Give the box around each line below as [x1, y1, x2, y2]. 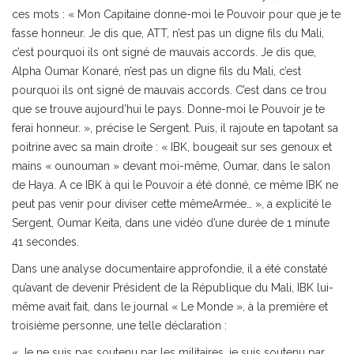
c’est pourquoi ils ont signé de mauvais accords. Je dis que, [12, 46, 316, 59]
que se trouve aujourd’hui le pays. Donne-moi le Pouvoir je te [12, 103, 325, 116]
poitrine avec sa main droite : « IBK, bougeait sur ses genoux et [12, 141, 332, 154]
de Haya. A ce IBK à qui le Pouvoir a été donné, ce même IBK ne [12, 179, 338, 192]
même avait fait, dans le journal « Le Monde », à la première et [12, 300, 328, 314]
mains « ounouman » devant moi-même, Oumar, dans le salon [12, 160, 330, 173]
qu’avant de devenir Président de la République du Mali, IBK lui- [12, 281, 333, 295]
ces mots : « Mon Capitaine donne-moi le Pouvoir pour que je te [12, 8, 341, 21]
